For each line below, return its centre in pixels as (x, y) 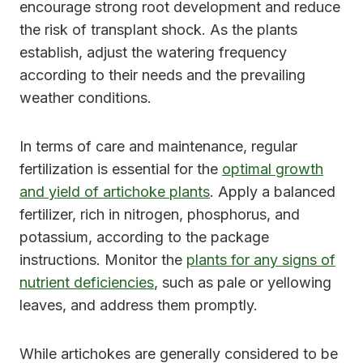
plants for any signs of (261, 259)
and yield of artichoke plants (115, 191)
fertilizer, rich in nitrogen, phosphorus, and (160, 214)
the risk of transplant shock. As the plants (158, 29)
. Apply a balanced (273, 191)
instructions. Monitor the (103, 259)
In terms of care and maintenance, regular (158, 146)
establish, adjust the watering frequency (153, 52)
